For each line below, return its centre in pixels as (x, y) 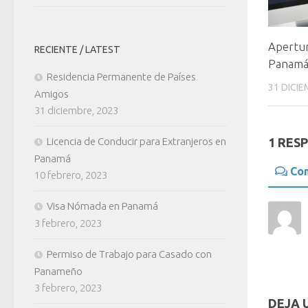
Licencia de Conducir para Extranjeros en (136, 141)
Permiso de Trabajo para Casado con (129, 254)
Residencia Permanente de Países (121, 76)
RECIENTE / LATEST (77, 49)
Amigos (52, 93)
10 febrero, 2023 (71, 175)
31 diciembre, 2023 (76, 110)
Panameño (58, 271)
